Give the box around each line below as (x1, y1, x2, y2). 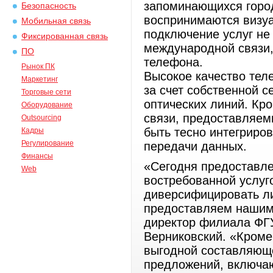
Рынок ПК (21, 62, 55, 71)
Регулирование (21, 139, 74, 147)
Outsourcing (21, 113, 62, 122)
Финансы (21, 152, 53, 160)
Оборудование (21, 101, 73, 109)
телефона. (144, 55, 203, 69)
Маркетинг (21, 75, 58, 83)
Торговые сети (21, 88, 71, 96)
